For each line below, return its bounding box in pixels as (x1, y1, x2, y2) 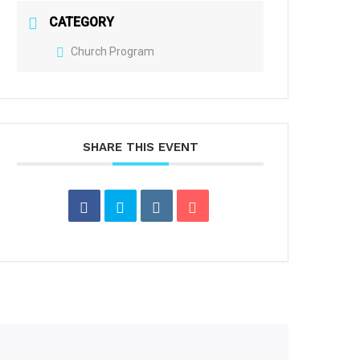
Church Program (71, 45, 155, 58)
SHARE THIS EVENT (82, 140, 198, 154)
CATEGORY (49, 14, 115, 30)
